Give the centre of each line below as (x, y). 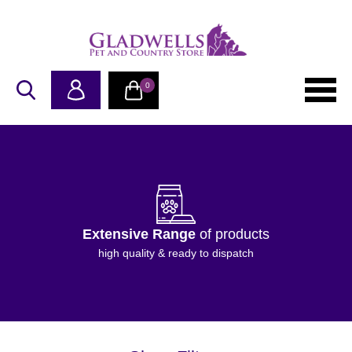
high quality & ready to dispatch (176, 253)
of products (233, 234)
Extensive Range (139, 234)
